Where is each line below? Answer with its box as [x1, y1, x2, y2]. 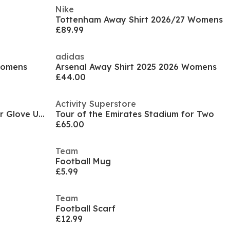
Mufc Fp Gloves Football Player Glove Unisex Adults [39, 109, 45, 119]
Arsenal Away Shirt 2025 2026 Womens [55, 62, 217, 72]
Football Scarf [55, 203, 116, 214]
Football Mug [55, 156, 111, 166]
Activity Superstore [55, 99, 136, 109]
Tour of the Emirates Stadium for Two [55, 109, 214, 119]
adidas [55, 51, 84, 62]
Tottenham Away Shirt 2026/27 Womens [55, 14, 223, 25]
